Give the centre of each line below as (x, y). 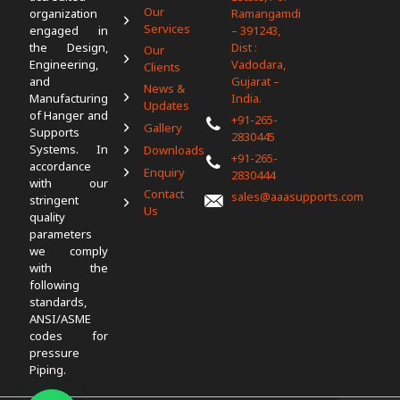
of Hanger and (69, 115)
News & (165, 88)
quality (47, 217)
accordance (60, 166)
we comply (69, 251)
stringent (54, 200)
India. (247, 98)
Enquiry (165, 172)
